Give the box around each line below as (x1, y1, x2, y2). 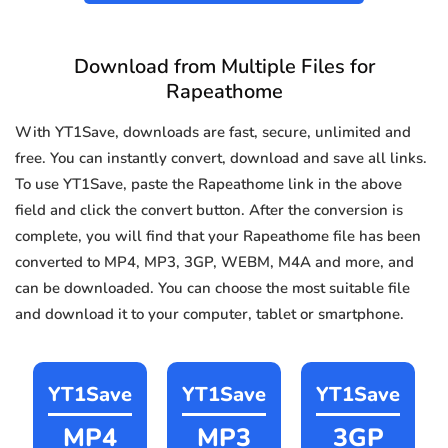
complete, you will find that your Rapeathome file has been (15, 226, 421, 247)
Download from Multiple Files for (73, 53, 375, 81)
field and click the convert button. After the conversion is (15, 200, 403, 221)
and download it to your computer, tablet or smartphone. (15, 304, 404, 325)
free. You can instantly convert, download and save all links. (15, 148, 427, 169)
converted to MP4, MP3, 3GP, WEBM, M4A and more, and (15, 252, 414, 273)
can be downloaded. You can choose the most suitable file (15, 278, 410, 299)
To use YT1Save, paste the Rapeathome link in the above (15, 174, 402, 195)
